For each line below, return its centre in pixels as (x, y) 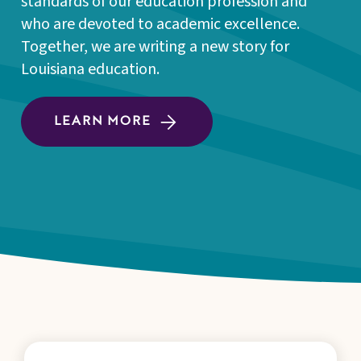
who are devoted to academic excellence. (160, 24)
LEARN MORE (103, 121)
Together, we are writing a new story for (155, 46)
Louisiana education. (90, 69)
